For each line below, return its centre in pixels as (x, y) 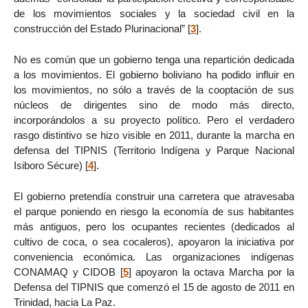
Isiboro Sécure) (48, 166)
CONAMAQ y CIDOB (65, 272)
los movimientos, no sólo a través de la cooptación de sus (154, 90)
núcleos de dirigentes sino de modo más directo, (154, 105)
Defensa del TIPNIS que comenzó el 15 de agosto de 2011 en (154, 287)
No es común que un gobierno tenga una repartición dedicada (154, 60)
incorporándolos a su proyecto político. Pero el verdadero (154, 120)
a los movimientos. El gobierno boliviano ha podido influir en (154, 75)
